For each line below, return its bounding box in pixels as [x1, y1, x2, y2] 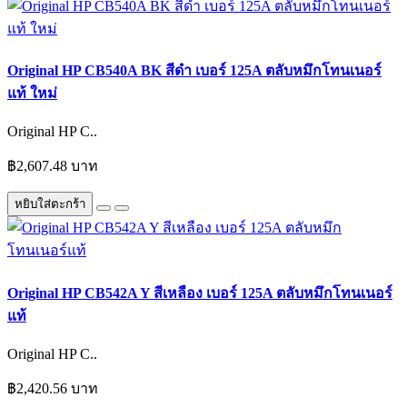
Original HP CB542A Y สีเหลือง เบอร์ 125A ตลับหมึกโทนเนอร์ [7, 284, 392, 301]
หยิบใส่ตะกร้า [15, 197, 85, 212]
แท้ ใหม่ [7, 85, 57, 102]
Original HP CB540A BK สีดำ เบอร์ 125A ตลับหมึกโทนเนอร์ [7, 63, 382, 79]
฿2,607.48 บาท [7, 158, 98, 174]
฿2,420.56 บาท [7, 380, 98, 396]
